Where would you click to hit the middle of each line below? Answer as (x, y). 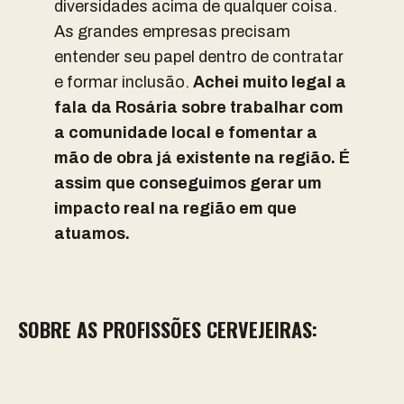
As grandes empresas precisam (172, 32)
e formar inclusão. (124, 82)
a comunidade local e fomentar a (186, 133)
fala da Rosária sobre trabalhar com (199, 107)
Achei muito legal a (270, 82)
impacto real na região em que (175, 208)
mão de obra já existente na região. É (202, 158)
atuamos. (94, 234)
